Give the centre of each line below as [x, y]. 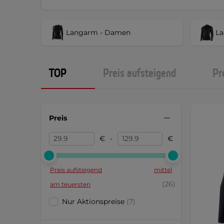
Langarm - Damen [98, 32]
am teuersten [70, 184]
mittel [163, 170]
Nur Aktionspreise [94, 201]
